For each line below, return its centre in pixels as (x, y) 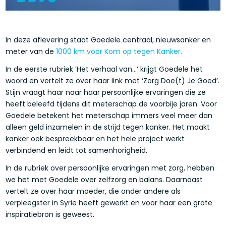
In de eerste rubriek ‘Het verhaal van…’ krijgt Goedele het (104, 69)
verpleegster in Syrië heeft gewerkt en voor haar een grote (109, 203)
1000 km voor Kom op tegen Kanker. (119, 52)
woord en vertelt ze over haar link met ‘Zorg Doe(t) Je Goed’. (113, 81)
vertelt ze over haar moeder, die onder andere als (93, 191)
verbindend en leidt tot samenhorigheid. (77, 151)
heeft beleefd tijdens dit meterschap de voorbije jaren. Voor (111, 104)
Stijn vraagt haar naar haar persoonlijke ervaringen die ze (106, 93)
